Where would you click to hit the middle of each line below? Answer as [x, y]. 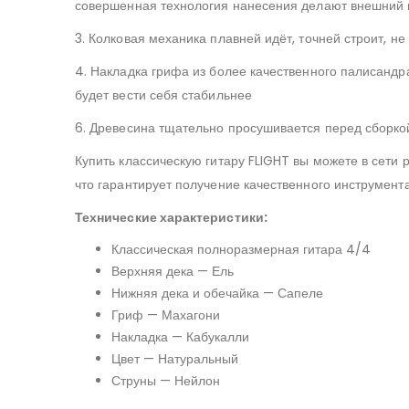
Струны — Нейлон [166, 381]
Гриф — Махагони [166, 315]
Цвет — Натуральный [175, 359]
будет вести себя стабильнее [163, 95]
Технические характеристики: [171, 218]
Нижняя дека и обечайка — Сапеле [217, 294]
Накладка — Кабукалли [180, 337]
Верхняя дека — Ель [173, 272]
